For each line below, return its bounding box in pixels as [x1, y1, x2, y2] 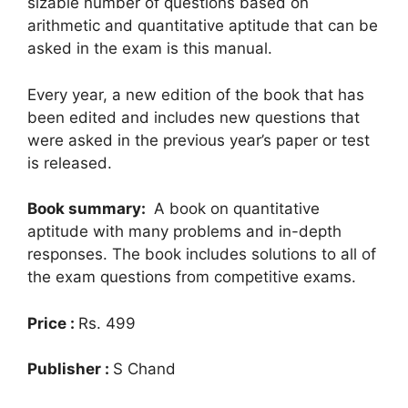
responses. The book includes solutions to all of [27, 245, 376, 264]
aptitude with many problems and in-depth [27, 222, 342, 241]
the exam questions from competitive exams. [27, 268, 356, 287]
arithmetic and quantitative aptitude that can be [27, 16, 378, 36]
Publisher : [27, 360, 113, 379]
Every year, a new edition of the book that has [27, 85, 364, 104]
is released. [27, 153, 112, 172]
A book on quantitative [149, 199, 320, 219]
